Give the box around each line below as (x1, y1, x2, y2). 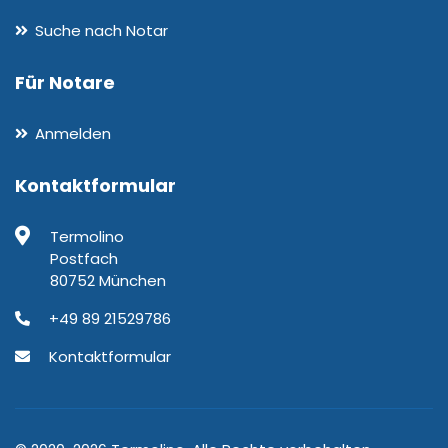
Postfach (50, 248, 118, 269)
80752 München (50, 270, 166, 291)
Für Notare (15, 70, 115, 95)
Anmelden (35, 123, 111, 144)
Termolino (50, 226, 124, 247)
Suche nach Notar (35, 20, 168, 41)
